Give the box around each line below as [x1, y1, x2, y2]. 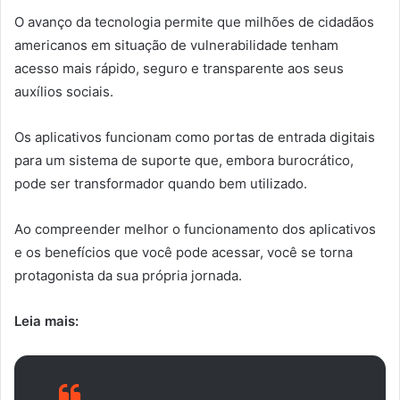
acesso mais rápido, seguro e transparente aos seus [14, 60, 344, 78]
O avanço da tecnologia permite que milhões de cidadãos [14, 13, 374, 31]
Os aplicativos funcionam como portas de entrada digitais [14, 129, 375, 146]
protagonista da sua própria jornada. [14, 267, 242, 285]
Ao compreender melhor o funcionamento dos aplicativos [14, 221, 376, 238]
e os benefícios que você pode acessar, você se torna [14, 244, 353, 262]
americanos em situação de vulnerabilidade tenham [14, 37, 338, 54]
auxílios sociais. [14, 83, 113, 101]
